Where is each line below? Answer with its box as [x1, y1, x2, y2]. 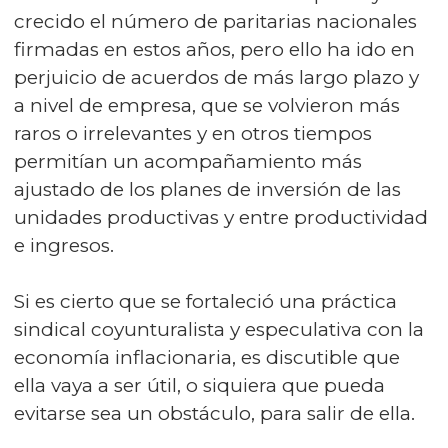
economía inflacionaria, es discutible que [14, 346, 400, 369]
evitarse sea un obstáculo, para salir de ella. [14, 402, 415, 425]
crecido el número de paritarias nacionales [14, 10, 417, 33]
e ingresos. [14, 234, 114, 257]
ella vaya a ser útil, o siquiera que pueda [14, 374, 385, 397]
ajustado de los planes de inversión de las [14, 178, 401, 201]
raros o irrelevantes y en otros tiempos [14, 122, 372, 145]
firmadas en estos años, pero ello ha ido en [14, 38, 415, 61]
